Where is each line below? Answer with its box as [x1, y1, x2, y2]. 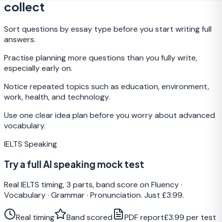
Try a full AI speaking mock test [4, 158, 144, 170]
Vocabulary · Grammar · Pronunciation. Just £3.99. [4, 189, 184, 200]
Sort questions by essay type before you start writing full [4, 24, 212, 35]
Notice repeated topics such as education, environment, [4, 81, 209, 92]
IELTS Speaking [4, 139, 57, 150]
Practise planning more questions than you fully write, [4, 53, 197, 63]
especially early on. [4, 63, 72, 74]
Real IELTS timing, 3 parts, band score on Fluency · [4, 179, 182, 190]
